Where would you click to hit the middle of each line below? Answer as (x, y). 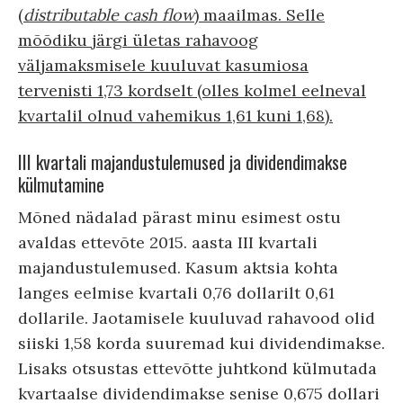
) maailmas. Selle (260, 14)
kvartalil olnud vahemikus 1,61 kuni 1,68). (175, 115)
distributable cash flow (109, 14)
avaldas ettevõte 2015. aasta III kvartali (168, 242)
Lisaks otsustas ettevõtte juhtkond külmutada (197, 368)
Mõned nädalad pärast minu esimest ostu (179, 217)
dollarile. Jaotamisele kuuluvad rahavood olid (197, 318)
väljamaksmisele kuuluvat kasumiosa (163, 65)
